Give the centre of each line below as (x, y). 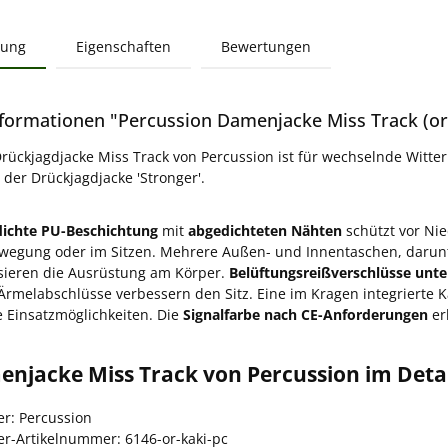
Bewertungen (266, 46)
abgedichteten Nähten (265, 230)
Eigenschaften (123, 46)
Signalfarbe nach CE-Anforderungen (305, 314)
